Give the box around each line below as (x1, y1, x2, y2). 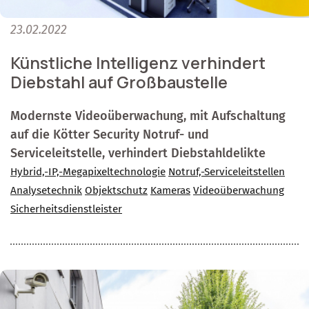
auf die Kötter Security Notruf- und (10, 127, 209, 143)
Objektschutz (85, 184, 148, 197)
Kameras (150, 184, 190, 197)
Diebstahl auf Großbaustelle (10, 71, 228, 94)
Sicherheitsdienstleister (10, 203, 122, 216)
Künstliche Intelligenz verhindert (10, 52, 266, 74)
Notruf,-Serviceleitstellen (168, 166, 285, 179)
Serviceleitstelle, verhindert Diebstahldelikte (10, 146, 266, 161)
